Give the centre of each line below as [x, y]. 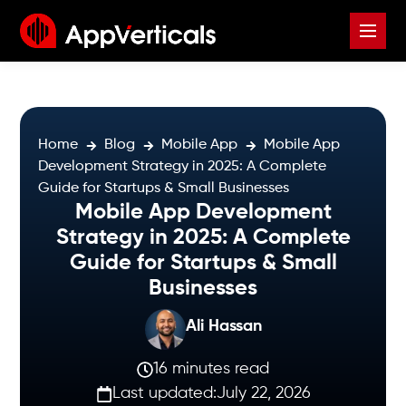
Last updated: [164, 393]
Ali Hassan [223, 326]
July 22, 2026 [263, 393]
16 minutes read [211, 369]
